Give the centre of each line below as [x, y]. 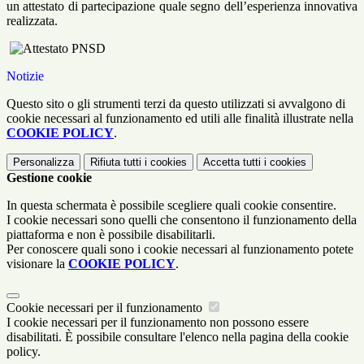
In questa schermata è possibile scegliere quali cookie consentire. [171, 206]
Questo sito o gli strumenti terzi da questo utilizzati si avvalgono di [176, 104]
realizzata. [32, 21]
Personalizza [43, 162]
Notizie [25, 76]
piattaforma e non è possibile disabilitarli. [111, 235]
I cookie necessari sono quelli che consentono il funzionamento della [182, 220]
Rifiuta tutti [116, 162]
